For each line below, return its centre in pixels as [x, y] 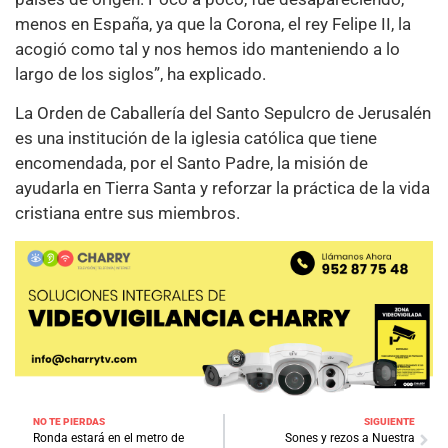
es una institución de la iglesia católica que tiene [196, 138]
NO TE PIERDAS [69, 422]
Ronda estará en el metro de [108, 438]
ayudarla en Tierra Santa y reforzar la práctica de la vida [222, 188]
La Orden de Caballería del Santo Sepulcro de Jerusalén [223, 113]
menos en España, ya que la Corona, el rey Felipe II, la [213, 23]
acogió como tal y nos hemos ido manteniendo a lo [207, 48]
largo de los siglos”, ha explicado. [140, 73]
